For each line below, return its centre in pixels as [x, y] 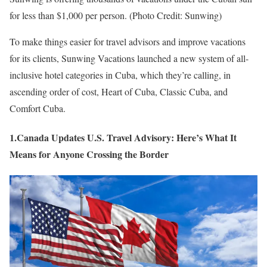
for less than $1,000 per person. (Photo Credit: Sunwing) [116, 15]
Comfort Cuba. [38, 108]
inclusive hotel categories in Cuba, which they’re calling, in [120, 74]
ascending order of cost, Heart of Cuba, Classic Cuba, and [119, 91]
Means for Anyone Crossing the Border [89, 154]
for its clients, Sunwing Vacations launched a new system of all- [129, 58]
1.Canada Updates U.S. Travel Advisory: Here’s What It [123, 137]
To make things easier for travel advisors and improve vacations [128, 41]
